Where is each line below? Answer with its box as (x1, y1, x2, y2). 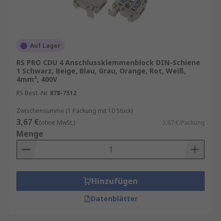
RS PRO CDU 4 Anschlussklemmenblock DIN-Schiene (16, 58, 200, 67)
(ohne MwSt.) (39, 118, 75, 127)
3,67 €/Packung (162, 118, 205, 127)
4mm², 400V (16, 74, 57, 84)
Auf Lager (30, 41, 61, 50)
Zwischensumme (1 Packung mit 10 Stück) (16, 107, 133, 115)
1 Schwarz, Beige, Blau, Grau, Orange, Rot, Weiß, (16, 66, 186, 75)
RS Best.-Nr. (16, 89, 48, 97)
